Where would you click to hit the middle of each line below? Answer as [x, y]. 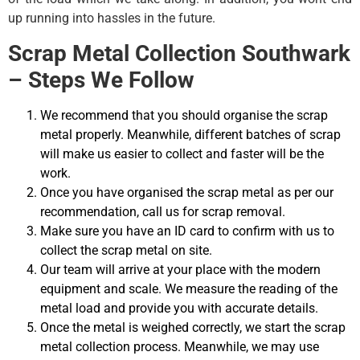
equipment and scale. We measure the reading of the [189, 288]
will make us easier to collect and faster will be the [182, 153]
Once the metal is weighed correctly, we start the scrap [193, 327]
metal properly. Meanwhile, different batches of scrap [190, 134]
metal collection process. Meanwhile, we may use [180, 346]
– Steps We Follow [101, 80]
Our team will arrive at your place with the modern [180, 269]
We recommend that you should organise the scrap [184, 115]
